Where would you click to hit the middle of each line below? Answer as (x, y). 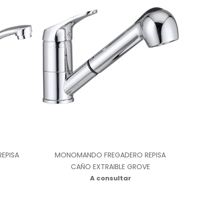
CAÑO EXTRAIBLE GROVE (110, 167)
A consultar (110, 178)
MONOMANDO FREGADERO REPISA (110, 155)
